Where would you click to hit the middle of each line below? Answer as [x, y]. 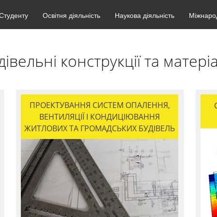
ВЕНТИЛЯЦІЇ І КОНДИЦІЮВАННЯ [100, 117]
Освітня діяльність [71, 15]
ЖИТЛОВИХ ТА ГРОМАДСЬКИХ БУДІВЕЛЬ [100, 128]
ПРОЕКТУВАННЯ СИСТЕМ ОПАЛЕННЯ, [100, 105]
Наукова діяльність [145, 15]
